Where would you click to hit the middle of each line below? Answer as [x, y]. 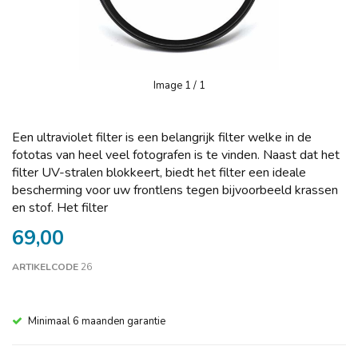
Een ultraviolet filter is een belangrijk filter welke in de [162, 137]
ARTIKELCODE [45, 267]
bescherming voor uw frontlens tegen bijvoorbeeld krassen [175, 190]
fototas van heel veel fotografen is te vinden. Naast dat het [176, 155]
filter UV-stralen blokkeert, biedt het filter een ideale [159, 173]
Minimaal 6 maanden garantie [97, 321]
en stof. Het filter [60, 208]
